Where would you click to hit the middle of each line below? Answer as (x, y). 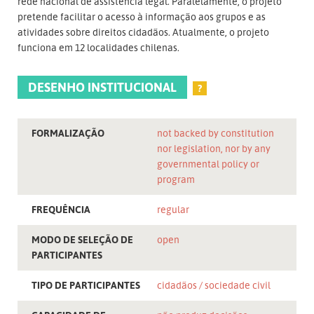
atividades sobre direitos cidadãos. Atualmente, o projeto (143, 32)
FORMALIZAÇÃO (68, 133)
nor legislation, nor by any (214, 149)
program (177, 179)
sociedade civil (238, 285)
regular (173, 210)
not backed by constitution (216, 133)
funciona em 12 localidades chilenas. (98, 47)
